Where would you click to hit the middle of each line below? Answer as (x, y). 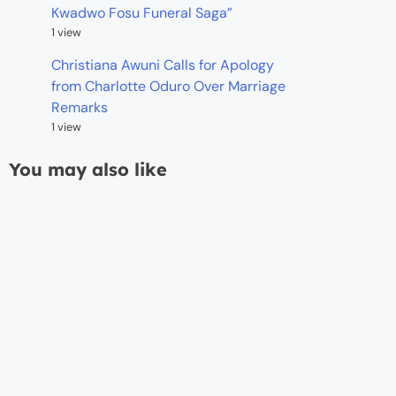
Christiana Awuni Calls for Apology (163, 65)
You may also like (88, 170)
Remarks (80, 108)
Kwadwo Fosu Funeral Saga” (142, 13)
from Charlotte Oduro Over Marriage (168, 87)
